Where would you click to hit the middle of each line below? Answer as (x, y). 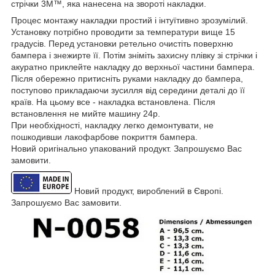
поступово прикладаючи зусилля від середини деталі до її (128, 90)
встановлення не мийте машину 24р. (86, 113)
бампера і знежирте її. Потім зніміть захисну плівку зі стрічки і (134, 55)
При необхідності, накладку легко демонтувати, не (112, 125)
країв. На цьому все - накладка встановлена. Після (113, 102)
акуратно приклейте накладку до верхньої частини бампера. (133, 67)
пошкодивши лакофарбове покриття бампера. (104, 137)
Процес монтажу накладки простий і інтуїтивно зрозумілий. (130, 20)
